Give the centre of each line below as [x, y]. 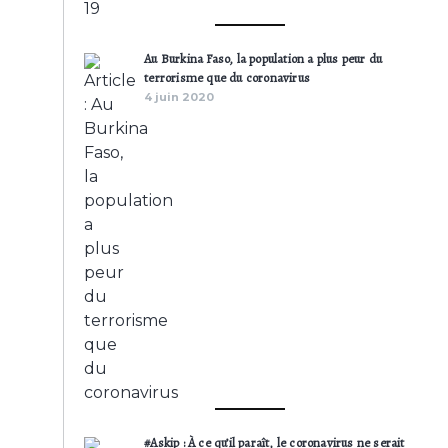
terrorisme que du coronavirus [227, 77]
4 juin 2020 [179, 97]
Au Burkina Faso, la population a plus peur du [263, 58]
